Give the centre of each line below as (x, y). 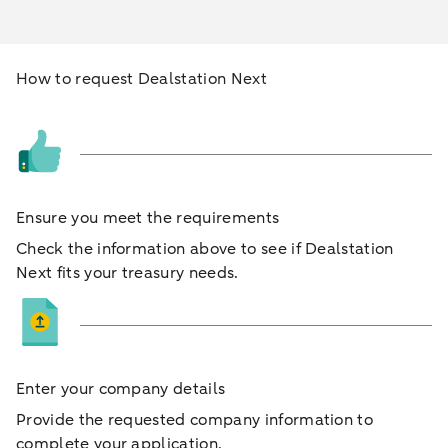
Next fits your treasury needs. (127, 273)
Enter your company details (121, 389)
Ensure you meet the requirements (148, 218)
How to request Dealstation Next (141, 79)
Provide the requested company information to (195, 420)
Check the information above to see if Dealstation (205, 249)
